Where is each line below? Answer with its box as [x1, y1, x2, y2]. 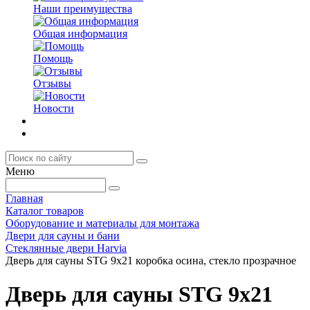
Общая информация [33, 28, 127, 39]
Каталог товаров [6, 205, 84, 217]
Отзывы [33, 77, 71, 89]
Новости [33, 102, 74, 114]
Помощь [33, 53, 73, 64]
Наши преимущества [33, 3, 132, 15]
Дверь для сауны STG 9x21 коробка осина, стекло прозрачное [6, 255, 296, 266]
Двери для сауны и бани [6, 230, 120, 241]
